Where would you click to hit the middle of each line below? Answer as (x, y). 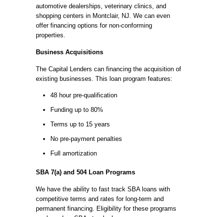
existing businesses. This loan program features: (104, 79)
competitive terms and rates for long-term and (100, 199)
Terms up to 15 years (80, 124)
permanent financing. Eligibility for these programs (106, 209)
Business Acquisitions (70, 52)
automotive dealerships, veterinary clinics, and (101, 6)
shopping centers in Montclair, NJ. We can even (103, 16)
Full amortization (74, 153)
